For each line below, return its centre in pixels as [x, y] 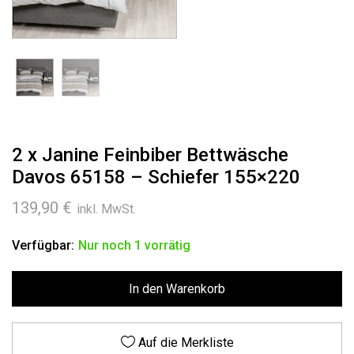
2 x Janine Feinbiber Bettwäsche [150, 155]
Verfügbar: [43, 246]
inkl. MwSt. [106, 209]
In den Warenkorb [177, 289]
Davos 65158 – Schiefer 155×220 [156, 177]
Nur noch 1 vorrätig [134, 246]
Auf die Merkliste [186, 343]
